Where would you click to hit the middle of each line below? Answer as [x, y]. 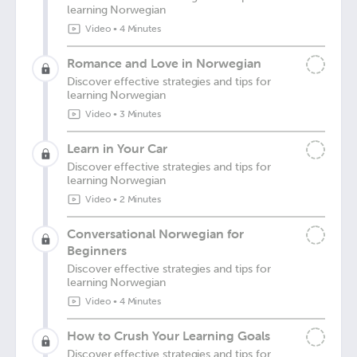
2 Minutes [140, 199]
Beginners [97, 250]
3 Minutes [140, 114]
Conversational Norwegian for [155, 233]
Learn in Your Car [117, 148]
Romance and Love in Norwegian [164, 63]
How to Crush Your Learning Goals [169, 335]
